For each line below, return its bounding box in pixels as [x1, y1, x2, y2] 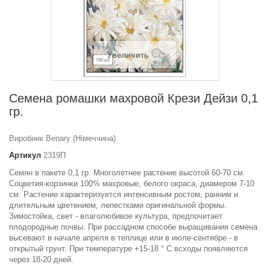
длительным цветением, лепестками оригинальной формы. [9, 201, 227, 210]
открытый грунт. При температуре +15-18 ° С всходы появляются [9, 244, 248, 254]
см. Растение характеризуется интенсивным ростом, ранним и [9, 190, 238, 199]
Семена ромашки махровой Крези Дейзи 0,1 [9, 92, 258, 105]
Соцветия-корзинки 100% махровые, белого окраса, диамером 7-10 [9, 179, 254, 189]
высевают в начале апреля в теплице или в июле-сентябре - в [9, 233, 238, 243]
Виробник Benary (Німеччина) [9, 134, 116, 143]
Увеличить [107, 51, 149, 60]
